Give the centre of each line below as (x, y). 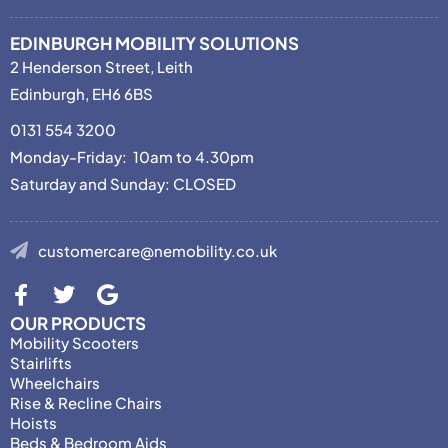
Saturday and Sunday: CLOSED (123, 183)
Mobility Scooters (74, 342)
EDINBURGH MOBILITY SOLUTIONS (154, 42)
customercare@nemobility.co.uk (157, 250)
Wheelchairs (55, 382)
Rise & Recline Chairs (86, 402)
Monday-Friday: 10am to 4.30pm (132, 156)
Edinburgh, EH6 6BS (81, 93)
